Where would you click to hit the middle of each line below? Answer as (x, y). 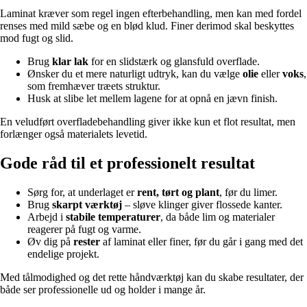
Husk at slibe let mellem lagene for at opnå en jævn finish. (152, 98)
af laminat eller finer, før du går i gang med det (201, 241)
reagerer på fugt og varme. (84, 229)
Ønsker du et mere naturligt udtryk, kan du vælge (135, 73)
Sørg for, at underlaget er (82, 192)
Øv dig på (50, 241)
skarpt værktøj (87, 204)
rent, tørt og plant (178, 192)
